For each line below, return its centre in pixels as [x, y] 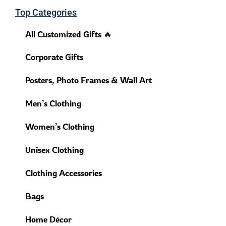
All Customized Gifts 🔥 [69, 34]
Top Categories [46, 13]
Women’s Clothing [60, 127]
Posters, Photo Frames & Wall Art [89, 80]
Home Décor [48, 219]
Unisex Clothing [54, 150]
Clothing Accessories [64, 173]
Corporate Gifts [54, 57]
